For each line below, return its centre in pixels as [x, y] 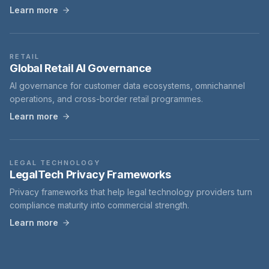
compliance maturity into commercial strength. [99, 205]
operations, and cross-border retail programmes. [106, 99]
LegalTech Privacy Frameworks [90, 174]
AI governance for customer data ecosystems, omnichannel [127, 86]
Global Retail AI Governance [80, 68]
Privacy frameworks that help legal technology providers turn [131, 192]
